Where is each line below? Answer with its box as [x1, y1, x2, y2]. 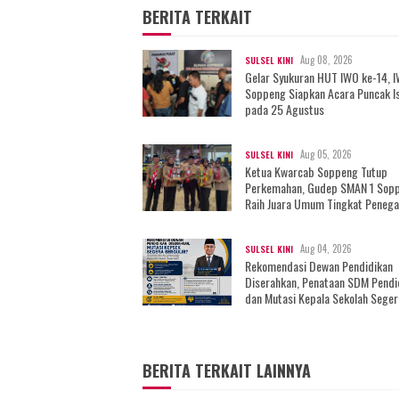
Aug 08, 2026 [300, 52, 353, 67]
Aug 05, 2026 [300, 146, 352, 161]
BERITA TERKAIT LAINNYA [142, 358, 311, 382]
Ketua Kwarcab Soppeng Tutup [245, 161, 387, 181]
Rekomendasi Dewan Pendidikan [245, 256, 393, 275]
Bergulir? [160, 304, 205, 323]
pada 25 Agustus [245, 99, 324, 118]
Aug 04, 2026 [300, 240, 352, 256]
